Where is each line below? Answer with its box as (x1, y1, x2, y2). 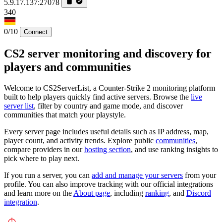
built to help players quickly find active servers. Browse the (4, 92, 191, 101)
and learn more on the (4, 188, 73, 197)
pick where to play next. (4, 154, 79, 163)
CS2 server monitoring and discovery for (4, 47, 212, 60)
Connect (24, 28, 48, 36)
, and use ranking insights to (131, 145, 218, 154)
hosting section (84, 145, 131, 154)
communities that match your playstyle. (4, 110, 126, 119)
